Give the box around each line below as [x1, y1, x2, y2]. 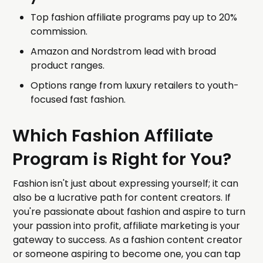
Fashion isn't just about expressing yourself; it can [13, 177, 239, 191]
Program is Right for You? [12, 147, 232, 171]
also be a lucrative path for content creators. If [13, 191, 231, 205]
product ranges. [31, 59, 105, 73]
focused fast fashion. [31, 93, 126, 107]
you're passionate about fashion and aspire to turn [13, 205, 246, 219]
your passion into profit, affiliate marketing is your [13, 219, 241, 233]
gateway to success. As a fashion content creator [13, 233, 243, 247]
